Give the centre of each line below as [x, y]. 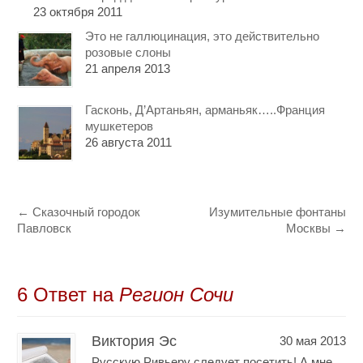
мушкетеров [120, 126]
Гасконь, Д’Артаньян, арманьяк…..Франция [205, 109]
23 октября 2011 [78, 11]
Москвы [310, 228]
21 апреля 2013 [128, 68]
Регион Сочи [177, 294]
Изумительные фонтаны [277, 211]
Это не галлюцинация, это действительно [203, 36]
